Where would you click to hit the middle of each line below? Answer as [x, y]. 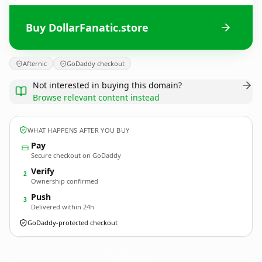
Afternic [35, 63]
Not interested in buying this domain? [107, 85]
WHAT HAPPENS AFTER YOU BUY [79, 130]
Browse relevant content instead [96, 97]
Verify [43, 171]
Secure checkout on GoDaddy [76, 155]
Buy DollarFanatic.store [87, 27]
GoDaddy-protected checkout [73, 223]
